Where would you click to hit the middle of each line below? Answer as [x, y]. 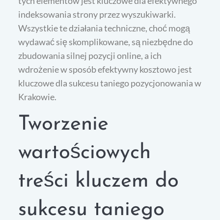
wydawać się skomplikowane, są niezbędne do [106, 41]
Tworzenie [64, 124]
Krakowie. [38, 96]
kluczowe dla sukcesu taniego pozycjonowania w [110, 83]
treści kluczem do [99, 181]
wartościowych [85, 153]
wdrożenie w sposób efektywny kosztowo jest [105, 69]
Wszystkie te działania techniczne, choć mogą [104, 28]
